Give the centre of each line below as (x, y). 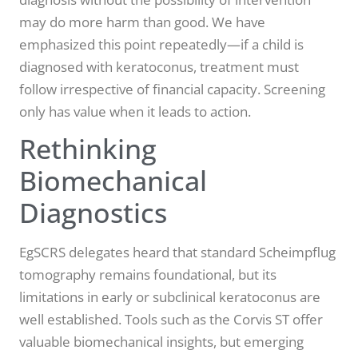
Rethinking (88, 148)
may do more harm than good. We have (142, 22)
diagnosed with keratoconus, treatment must (159, 66)
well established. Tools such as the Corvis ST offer (171, 319)
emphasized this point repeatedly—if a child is (161, 44)
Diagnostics (93, 212)
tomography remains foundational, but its (148, 274)
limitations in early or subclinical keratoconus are (170, 296)
